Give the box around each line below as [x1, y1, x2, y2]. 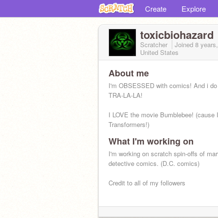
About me [109, 67, 149, 79]
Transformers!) [109, 120, 149, 129]
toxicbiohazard [140, 27, 214, 42]
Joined [175, 40, 195, 49]
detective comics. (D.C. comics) [109, 159, 200, 168]
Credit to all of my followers [109, 178, 185, 187]
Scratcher [140, 40, 169, 49]
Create [145, 3, 166, 14]
